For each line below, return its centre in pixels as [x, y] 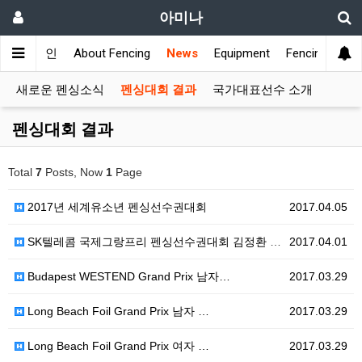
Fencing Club [320, 53]
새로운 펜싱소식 [60, 90]
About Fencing [112, 53]
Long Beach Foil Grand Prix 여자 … [117, 346]
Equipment [242, 53]
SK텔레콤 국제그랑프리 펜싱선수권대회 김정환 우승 [147, 242]
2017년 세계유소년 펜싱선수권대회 [116, 207]
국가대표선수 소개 [263, 90]
